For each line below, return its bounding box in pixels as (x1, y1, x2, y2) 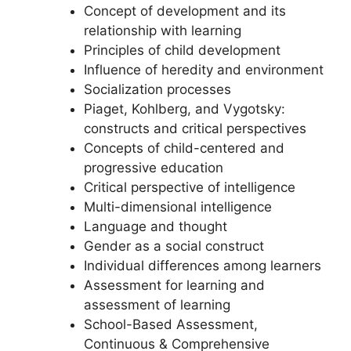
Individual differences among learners (83, 257, 321, 273)
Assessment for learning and (83, 277, 265, 293)
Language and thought (83, 218, 227, 234)
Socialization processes (83, 81, 231, 97)
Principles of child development (83, 42, 280, 58)
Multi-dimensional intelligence (83, 198, 272, 215)
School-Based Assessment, (83, 316, 258, 332)
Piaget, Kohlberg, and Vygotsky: (83, 100, 285, 117)
